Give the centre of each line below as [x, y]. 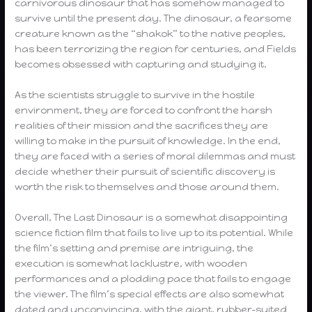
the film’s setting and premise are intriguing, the [134, 248]
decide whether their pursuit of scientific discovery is [145, 171]
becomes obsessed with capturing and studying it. [141, 64]
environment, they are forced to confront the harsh [144, 110]
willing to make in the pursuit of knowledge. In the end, [148, 140]
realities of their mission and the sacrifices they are [142, 125]
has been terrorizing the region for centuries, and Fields [156, 49]
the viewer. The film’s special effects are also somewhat [150, 294]
